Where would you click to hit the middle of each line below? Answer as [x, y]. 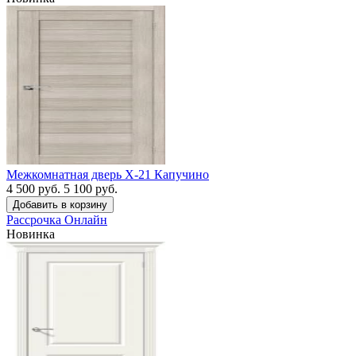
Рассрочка [35, 219]
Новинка [31, 234]
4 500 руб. [33, 188]
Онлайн [86, 219]
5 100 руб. [91, 188]
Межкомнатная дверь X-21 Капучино [108, 174]
